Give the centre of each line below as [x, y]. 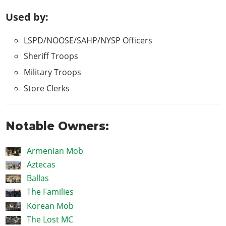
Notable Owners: [58, 126]
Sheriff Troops [51, 56]
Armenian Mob [55, 151]
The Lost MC [50, 219]
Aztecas [41, 164]
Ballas [38, 178]
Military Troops [53, 72]
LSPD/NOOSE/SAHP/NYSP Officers [88, 40]
